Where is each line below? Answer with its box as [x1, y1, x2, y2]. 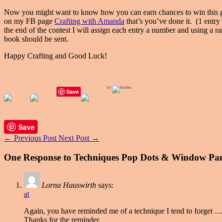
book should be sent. [4, 34, 68, 43]
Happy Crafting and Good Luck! [4, 51, 107, 60]
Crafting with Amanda [55, 16, 124, 25]
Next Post [58, 133, 91, 142]
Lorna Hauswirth [42, 181, 96, 190]
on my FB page [4, 16, 55, 25]
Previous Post [12, 133, 58, 142]
